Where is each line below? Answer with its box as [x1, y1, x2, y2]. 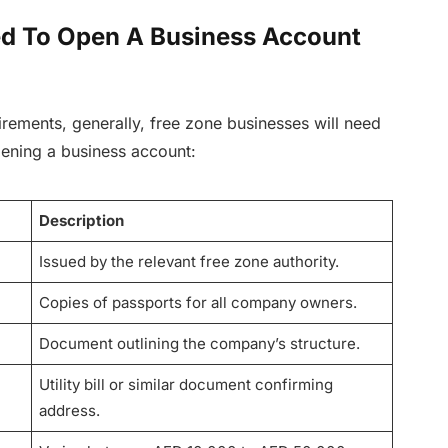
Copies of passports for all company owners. [39, 293, 358, 313]
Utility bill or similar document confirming [39, 375, 334, 395]
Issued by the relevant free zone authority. [39, 252, 340, 272]
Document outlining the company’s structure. [39, 334, 361, 354]
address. [39, 401, 101, 421]
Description [39, 211, 125, 231]
